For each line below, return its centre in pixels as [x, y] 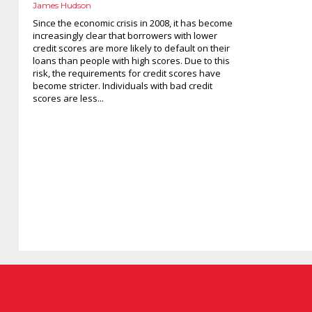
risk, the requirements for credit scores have [127, 73]
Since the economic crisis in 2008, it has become [133, 23]
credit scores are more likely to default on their [131, 48]
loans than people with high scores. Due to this [131, 60]
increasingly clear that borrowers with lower [125, 35]
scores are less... [68, 98]
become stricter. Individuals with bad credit [123, 85]
